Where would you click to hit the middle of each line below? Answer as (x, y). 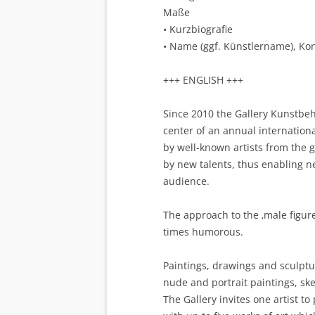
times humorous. (203, 232)
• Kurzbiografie (198, 30)
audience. (186, 181)
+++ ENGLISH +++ (203, 80)
